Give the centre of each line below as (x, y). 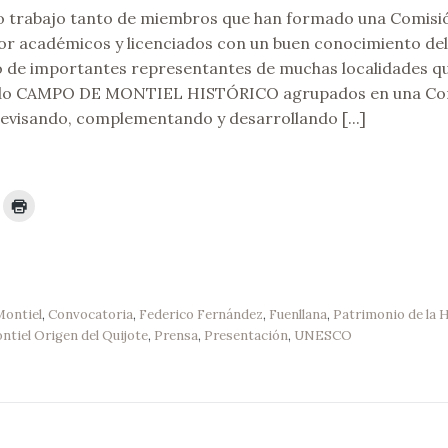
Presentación (245, 335)
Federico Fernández (200, 314)
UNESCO (322, 335)
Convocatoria (90, 314)
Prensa (175, 335)
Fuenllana (297, 314)
